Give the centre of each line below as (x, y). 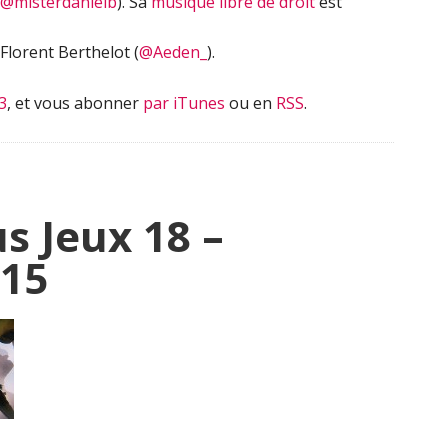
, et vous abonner (75, 103)
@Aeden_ (173, 52)
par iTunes (184, 103)
